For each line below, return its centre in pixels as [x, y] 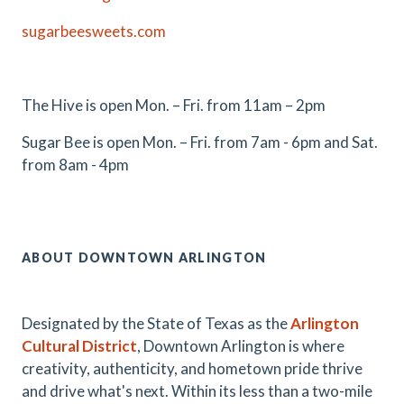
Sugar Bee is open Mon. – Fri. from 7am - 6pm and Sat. [200, 142]
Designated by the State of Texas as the [156, 323]
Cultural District [79, 346]
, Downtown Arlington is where [241, 346]
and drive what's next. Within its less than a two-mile [197, 391]
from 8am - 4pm [75, 165]
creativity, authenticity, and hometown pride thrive [192, 368]
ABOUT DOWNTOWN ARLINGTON [144, 257]
